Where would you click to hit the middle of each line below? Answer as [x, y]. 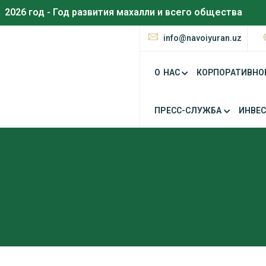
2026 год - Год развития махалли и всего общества [123, 12]
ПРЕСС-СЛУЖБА [188, 110]
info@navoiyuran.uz [203, 38]
